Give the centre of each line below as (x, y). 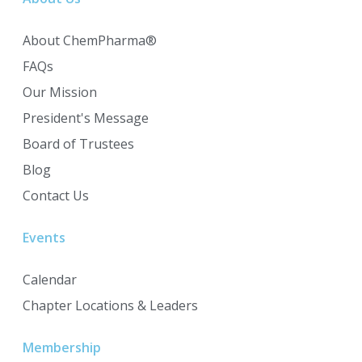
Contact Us (56, 195)
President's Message (86, 118)
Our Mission (60, 92)
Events (44, 237)
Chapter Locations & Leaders (110, 305)
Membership (62, 347)
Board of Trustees (78, 143)
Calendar (50, 279)
